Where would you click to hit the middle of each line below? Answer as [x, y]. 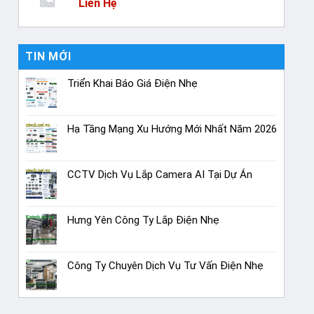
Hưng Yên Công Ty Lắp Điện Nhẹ [144, 220]
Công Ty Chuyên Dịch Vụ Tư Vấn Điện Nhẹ [166, 266]
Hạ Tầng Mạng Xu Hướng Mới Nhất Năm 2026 [172, 129]
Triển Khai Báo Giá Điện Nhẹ [133, 84]
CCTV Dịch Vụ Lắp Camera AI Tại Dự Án [160, 175]
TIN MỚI [48, 57]
